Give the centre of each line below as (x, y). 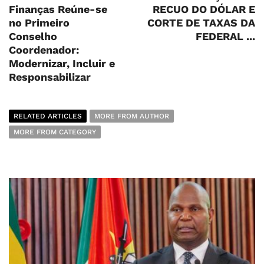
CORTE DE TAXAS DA (201, 23)
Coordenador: (44, 50)
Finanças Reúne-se (58, 9)
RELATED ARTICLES (48, 116)
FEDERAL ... (225, 37)
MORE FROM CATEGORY (55, 132)
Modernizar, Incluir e (62, 64)
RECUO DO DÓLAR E (204, 9)
